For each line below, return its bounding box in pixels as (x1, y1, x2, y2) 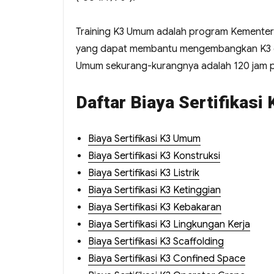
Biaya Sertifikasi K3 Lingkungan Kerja (88, 218, 250, 231)
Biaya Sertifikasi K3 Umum (88, 133, 201, 146)
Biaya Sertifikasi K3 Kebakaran (88, 201, 221, 214)
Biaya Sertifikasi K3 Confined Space (88, 253, 245, 265)
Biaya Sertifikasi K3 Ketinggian (88, 184, 221, 197)
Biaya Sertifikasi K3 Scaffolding (88, 235, 224, 248)
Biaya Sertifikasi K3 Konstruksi (88, 150, 220, 163)
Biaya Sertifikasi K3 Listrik (88, 167, 199, 180)
